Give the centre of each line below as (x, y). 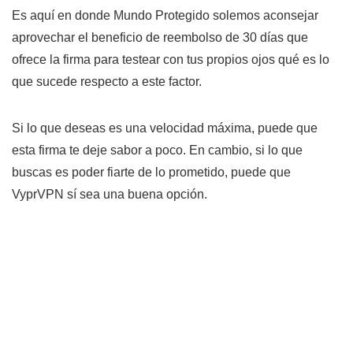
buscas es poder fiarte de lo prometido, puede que (151, 172)
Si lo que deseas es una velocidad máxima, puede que (165, 128)
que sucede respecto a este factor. (107, 81)
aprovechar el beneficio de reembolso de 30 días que (160, 37)
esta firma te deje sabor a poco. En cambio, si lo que (157, 150)
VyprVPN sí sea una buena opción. (110, 194)
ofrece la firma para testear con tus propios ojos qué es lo (171, 59)
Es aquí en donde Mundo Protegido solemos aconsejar (165, 15)
